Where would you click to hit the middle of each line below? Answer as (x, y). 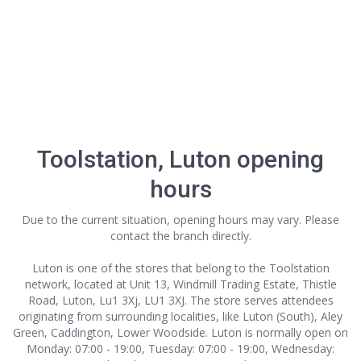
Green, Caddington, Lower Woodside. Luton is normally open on (180, 332)
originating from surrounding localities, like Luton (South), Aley (180, 316)
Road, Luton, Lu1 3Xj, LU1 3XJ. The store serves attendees (180, 300)
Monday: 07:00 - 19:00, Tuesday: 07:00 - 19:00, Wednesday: (180, 349)
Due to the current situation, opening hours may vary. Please (180, 220)
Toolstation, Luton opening (180, 159)
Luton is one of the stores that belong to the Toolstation (180, 268)
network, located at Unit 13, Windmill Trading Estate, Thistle (180, 284)
